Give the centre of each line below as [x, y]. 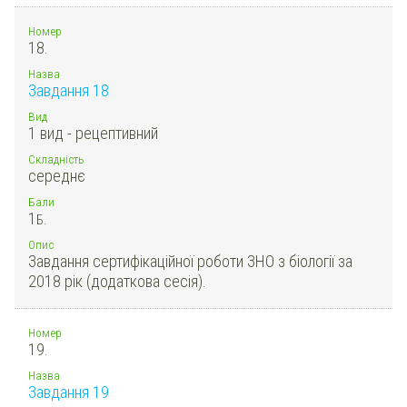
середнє [57, 175]
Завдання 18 [69, 90]
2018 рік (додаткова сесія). [117, 281]
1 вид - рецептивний [93, 133]
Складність [56, 159]
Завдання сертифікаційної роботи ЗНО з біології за [190, 261]
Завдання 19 [69, 392]
